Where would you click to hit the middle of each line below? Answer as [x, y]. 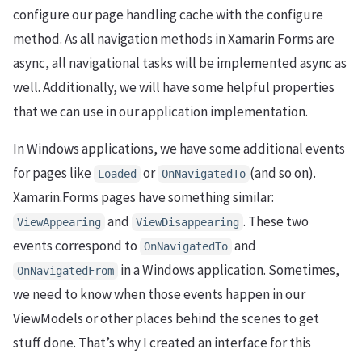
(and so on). [283, 173]
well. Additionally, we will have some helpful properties [174, 87]
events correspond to [76, 245]
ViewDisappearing [187, 222]
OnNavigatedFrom [65, 270]
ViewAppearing [59, 222]
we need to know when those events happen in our [159, 294]
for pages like [53, 173]
